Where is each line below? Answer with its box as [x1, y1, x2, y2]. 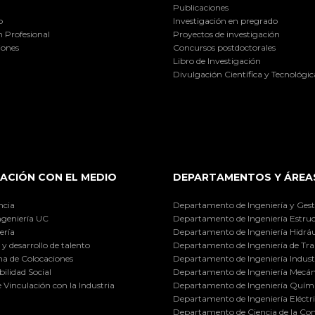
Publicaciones [173, 2, 229, 13]
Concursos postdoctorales [173, 42, 276, 53]
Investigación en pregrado [173, 15, 278, 27]
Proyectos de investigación [173, 29, 281, 40]
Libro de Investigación [173, 56, 262, 67]
